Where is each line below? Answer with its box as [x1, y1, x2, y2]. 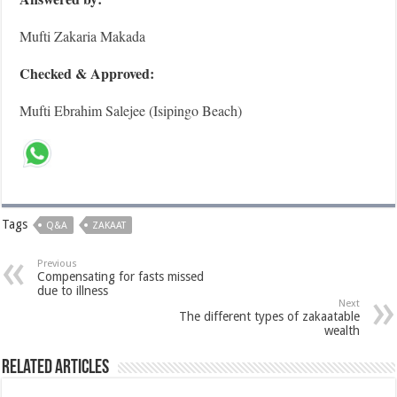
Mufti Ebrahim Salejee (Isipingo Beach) [19, 100, 243, 120]
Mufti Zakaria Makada [19, 26, 146, 45]
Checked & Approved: [19, 62, 155, 83]
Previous [37, 257, 78, 269]
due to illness [37, 283, 109, 298]
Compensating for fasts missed [37, 269, 205, 284]
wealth [323, 323, 360, 338]
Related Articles [2, 357, 110, 378]
